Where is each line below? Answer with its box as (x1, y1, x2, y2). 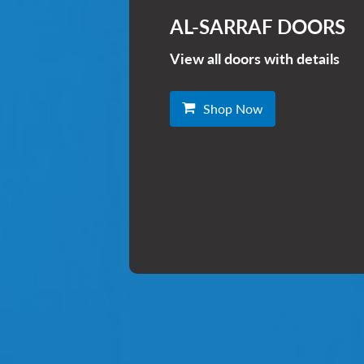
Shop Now (203, 101, 263, 116)
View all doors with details (170, 50, 340, 67)
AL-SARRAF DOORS (170, 15, 345, 38)
